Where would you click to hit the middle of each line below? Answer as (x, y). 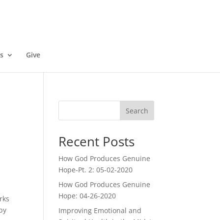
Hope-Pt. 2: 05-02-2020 (96, 170)
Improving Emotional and (100, 210)
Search (137, 110)
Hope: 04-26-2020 (87, 196)
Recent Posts (97, 141)
